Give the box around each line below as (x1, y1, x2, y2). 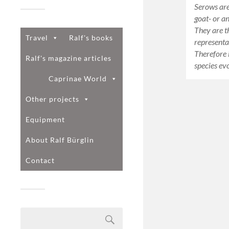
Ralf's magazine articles (26, 53, 111, 62)
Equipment (26, 114, 65, 124)
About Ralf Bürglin (26, 135, 94, 144)
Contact (26, 155, 55, 165)
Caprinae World (49, 74, 107, 83)
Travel (26, 33, 48, 42)
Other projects (26, 94, 79, 103)
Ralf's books (69, 33, 113, 42)
